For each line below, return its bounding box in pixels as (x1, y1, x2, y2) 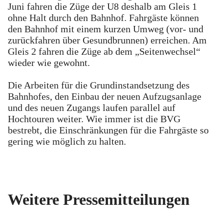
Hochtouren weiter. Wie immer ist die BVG (8, 113, 180, 124)
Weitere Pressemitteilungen (8, 191, 190, 209)
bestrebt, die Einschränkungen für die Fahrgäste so (8, 124, 209, 135)
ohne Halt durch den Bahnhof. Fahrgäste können (8, 12, 199, 23)
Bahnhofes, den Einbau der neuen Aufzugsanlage (8, 90, 201, 102)
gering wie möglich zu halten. (8, 135, 126, 147)
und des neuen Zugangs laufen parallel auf (8, 102, 175, 113)
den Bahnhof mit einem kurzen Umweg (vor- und (8, 23, 203, 34)
